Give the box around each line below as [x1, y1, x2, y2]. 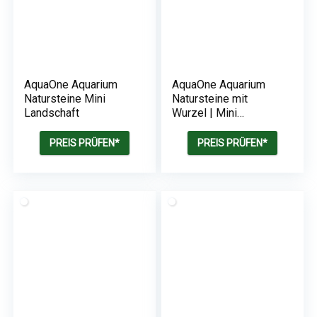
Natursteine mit [172, 92, 248, 105]
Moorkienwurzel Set [172, 134, 272, 148]
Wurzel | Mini [172, 106, 238, 120]
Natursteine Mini [24, 92, 106, 105]
